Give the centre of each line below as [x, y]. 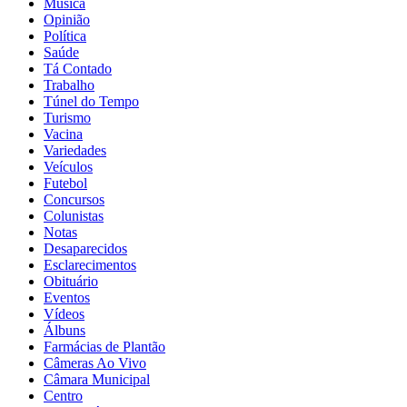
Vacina [63, 134]
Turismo [67, 118]
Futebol [65, 184]
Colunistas [74, 216]
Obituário [71, 282]
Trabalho [69, 85]
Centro [63, 396]
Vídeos [64, 314]
